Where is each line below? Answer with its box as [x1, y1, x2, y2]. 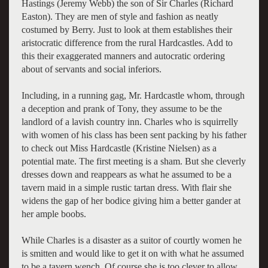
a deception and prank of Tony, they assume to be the [21, 103, 222, 114]
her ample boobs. [21, 208, 86, 219]
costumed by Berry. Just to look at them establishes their [21, 24, 232, 35]
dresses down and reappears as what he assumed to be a [21, 169, 232, 179]
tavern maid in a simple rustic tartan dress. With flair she [21, 182, 232, 193]
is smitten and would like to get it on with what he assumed [21, 248, 244, 258]
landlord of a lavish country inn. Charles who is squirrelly [21, 116, 238, 127]
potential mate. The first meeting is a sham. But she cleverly [21, 156, 246, 166]
